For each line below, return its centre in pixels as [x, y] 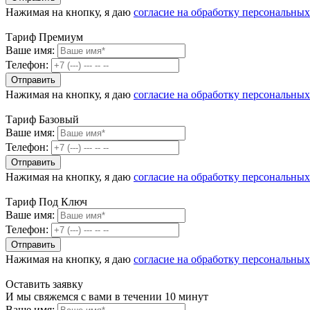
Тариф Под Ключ [46, 202]
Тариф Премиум [44, 37]
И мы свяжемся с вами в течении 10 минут [107, 297]
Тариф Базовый [42, 119]
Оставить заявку [44, 284]
